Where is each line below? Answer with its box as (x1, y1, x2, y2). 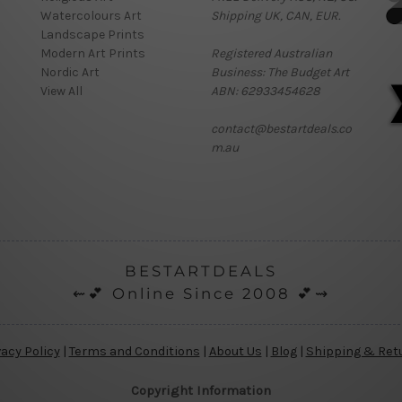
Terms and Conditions (68, 343, 200, 359)
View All (40, 83, 83, 100)
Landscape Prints (40, 27, 144, 43)
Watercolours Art (40, 8, 142, 24)
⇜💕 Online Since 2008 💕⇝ (72, 284, 330, 302)
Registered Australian (210, 46, 332, 62)
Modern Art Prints (40, 46, 145, 62)
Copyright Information (131, 381, 271, 398)
